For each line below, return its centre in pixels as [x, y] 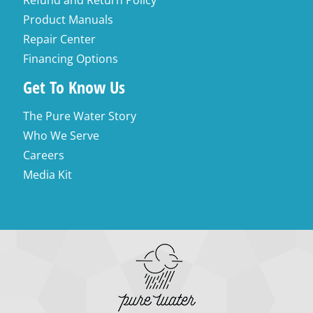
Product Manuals [68, 20]
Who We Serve [61, 136]
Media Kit [48, 175]
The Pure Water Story [80, 116]
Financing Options [71, 59]
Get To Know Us [74, 87]
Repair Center [60, 39]
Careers [44, 155]
